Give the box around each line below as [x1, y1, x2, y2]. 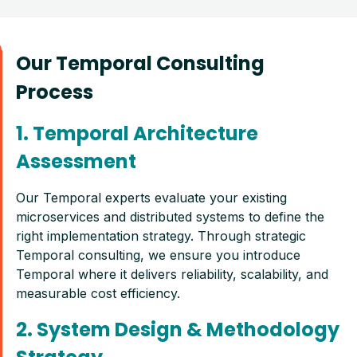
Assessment [16, 148, 136, 175]
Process [16, 79, 93, 105]
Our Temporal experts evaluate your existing [16, 190, 287, 206]
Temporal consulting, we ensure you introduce [16, 247, 300, 263]
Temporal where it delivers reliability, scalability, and [16, 266, 328, 282]
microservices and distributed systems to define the [16, 209, 324, 225]
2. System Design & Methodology [16, 316, 339, 343]
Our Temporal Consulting [16, 50, 265, 76]
